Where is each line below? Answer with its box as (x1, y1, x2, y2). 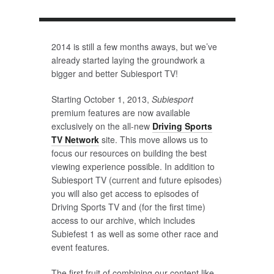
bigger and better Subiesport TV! (51, 67, 178, 80)
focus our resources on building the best (51, 147, 207, 159)
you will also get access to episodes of (51, 187, 199, 199)
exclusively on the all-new (51, 120, 152, 132)
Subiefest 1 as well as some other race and (51, 228, 218, 240)
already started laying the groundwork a (51, 54, 205, 66)
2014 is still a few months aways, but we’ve (51, 40, 217, 53)
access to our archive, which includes (51, 214, 195, 226)
